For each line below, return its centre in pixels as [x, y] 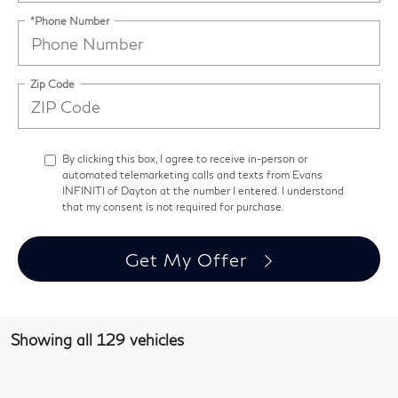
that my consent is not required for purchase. [173, 207]
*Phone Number [70, 20]
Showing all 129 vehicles [97, 340]
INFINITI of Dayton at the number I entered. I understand [203, 191]
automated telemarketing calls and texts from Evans [192, 175]
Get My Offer [189, 259]
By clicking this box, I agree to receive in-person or [185, 159]
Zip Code [52, 84]
